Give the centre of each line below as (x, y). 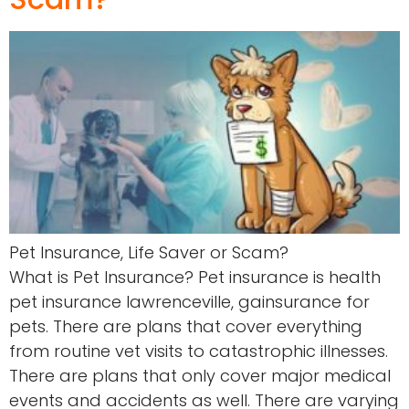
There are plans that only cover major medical (200, 376)
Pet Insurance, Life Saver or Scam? (149, 253)
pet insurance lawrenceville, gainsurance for (189, 302)
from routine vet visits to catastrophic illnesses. (199, 351)
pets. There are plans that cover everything (186, 327)
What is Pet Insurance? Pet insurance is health (195, 278)
